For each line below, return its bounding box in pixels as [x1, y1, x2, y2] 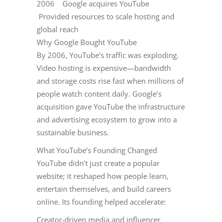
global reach [37, 24, 78, 35]
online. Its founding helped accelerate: [37, 197, 166, 207]
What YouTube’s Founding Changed [37, 145, 157, 156]
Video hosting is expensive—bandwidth [37, 63, 171, 73]
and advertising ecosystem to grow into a [37, 114, 177, 125]
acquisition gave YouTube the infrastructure [37, 102, 185, 112]
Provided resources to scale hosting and [37, 11, 174, 22]
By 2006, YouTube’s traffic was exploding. [37, 50, 179, 60]
